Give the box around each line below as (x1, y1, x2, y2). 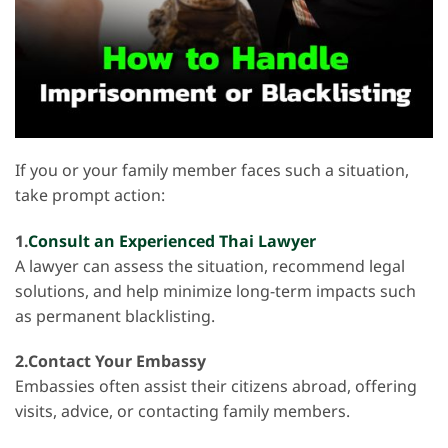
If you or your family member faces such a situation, (15, 158, 409, 183)
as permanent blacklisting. (15, 304, 215, 329)
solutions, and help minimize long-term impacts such (15, 279, 416, 304)
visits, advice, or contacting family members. (15, 400, 350, 425)
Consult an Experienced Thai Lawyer (28, 229, 316, 254)
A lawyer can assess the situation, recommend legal (15, 254, 405, 279)
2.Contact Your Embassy (15, 350, 206, 375)
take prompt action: (15, 183, 165, 208)
